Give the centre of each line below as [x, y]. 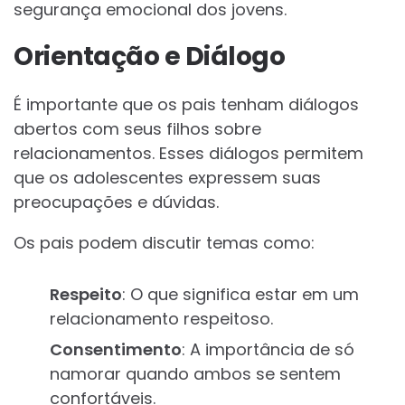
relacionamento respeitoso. [161, 319]
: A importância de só [268, 350]
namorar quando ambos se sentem [195, 374]
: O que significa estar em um [240, 295]
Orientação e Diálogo [149, 57]
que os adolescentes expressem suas [167, 178]
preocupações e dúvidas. [116, 202]
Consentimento [116, 350]
